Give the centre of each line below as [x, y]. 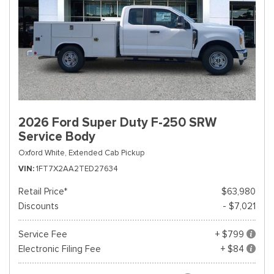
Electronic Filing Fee [60, 249]
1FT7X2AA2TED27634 [77, 168]
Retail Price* [43, 191]
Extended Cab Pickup [106, 153]
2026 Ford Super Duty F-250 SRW [117, 122]
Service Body [57, 136]
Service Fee [43, 234]
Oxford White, [43, 153]
